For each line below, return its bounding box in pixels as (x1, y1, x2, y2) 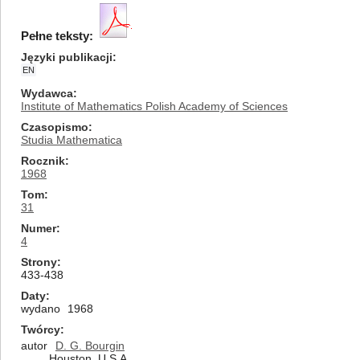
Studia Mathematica (21, 133, 122, 146)
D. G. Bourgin (55, 339, 125, 352)
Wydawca (21, 87, 73, 100)
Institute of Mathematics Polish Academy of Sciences (21, 100, 288, 112)
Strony (21, 256, 57, 268)
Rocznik (21, 154, 65, 167)
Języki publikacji (21, 51, 112, 63)
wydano (21, 302, 60, 315)
